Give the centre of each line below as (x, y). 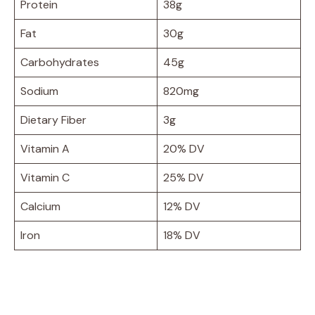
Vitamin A (45, 148)
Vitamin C (45, 177)
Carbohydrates (60, 62)
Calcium (40, 206)
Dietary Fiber (53, 120)
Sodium (39, 91)
